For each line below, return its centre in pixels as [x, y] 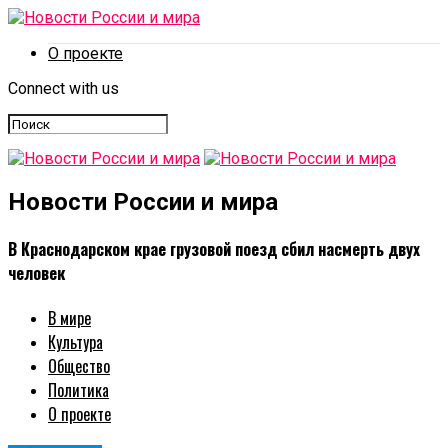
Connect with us [63, 88]
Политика [78, 390]
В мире [69, 318]
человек [36, 273]
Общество [79, 366]
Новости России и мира [143, 201]
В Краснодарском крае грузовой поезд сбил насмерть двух [214, 249]
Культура [75, 342]
